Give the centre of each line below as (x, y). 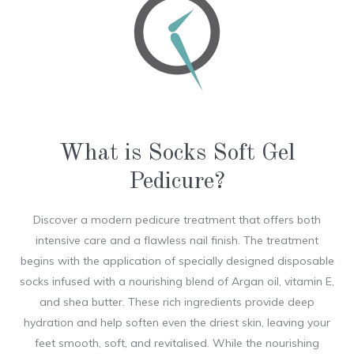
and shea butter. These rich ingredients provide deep (177, 302)
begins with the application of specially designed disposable (177, 261)
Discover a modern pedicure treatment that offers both (177, 220)
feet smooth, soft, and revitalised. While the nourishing (177, 343)
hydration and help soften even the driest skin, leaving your (177, 322)
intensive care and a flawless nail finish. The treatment (177, 240)
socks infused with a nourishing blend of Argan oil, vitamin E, (177, 281)
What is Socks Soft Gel (177, 153)
